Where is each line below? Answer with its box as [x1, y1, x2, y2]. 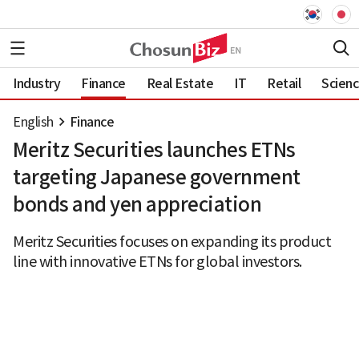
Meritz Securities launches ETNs [13, 138, 296, 163]
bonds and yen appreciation [13, 192, 261, 217]
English [13, 114, 54, 130]
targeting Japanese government [13, 165, 301, 190]
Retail [267, 75, 301, 91]
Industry [13, 75, 60, 91]
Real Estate [146, 75, 213, 91]
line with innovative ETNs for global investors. [13, 252, 302, 271]
